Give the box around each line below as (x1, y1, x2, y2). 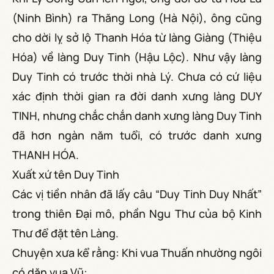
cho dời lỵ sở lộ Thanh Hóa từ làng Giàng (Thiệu (12, 29, 262, 45)
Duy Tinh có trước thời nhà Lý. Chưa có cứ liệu (12, 68, 262, 84)
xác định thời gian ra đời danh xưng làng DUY (12, 88, 262, 103)
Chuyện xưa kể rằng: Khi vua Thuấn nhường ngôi (12, 245, 262, 260)
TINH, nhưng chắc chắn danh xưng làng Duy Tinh (12, 108, 262, 123)
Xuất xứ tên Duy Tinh (12, 166, 119, 182)
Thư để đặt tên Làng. (12, 225, 119, 240)
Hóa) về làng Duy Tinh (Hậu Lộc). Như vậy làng (12, 49, 262, 64)
